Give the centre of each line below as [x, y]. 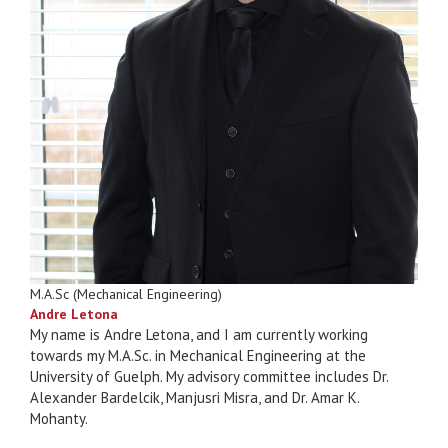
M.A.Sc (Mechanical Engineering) [126, 294]
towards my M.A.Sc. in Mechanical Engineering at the [198, 356]
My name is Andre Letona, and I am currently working [199, 335]
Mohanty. [59, 419]
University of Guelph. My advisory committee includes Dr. [209, 377]
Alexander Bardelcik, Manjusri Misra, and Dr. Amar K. [194, 398]
